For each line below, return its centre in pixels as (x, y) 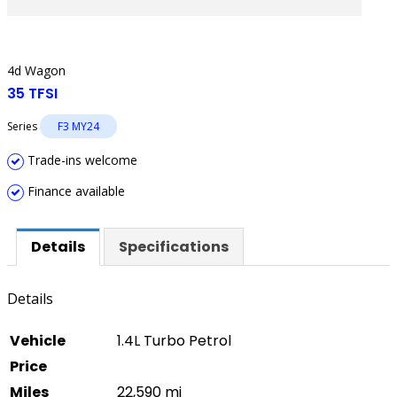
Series (23, 126)
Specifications (174, 247)
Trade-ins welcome (81, 160)
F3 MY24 (78, 126)
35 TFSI (32, 93)
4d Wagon (36, 70)
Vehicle (38, 341)
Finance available (74, 191)
